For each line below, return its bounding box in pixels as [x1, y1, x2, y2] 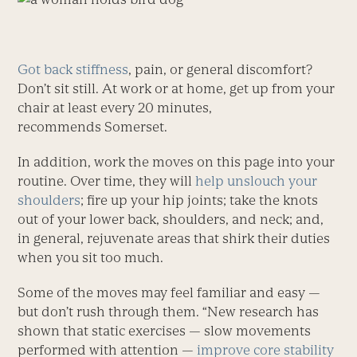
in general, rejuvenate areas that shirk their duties [18, 229, 331, 246]
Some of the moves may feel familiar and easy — [18, 284, 321, 300]
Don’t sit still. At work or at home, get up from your [18, 80, 335, 96]
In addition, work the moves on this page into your [18, 153, 335, 170]
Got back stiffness [18, 61, 129, 77]
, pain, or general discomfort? [128, 61, 313, 77]
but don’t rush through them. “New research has [18, 303, 320, 320]
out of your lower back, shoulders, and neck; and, [18, 210, 324, 227]
